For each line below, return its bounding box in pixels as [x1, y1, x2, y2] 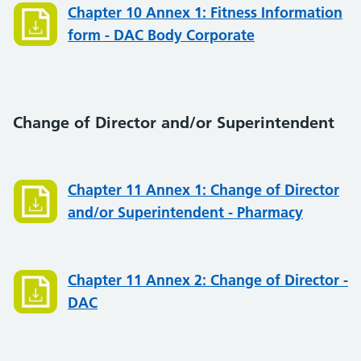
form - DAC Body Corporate [68, 26, 255, 44]
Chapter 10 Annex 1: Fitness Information [68, 3, 342, 22]
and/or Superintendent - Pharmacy [68, 203, 303, 222]
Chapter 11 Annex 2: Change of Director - [68, 271, 348, 289]
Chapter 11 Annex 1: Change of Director [68, 180, 339, 199]
